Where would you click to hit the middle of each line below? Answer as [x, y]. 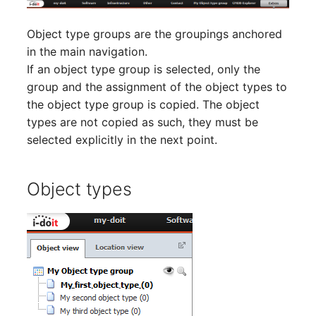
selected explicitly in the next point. [122, 139]
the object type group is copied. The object [144, 104]
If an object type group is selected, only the [144, 69]
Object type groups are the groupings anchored [155, 34]
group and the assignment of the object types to [157, 86]
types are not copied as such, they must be [143, 122]
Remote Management [239, 120]
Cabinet [203, 275]
